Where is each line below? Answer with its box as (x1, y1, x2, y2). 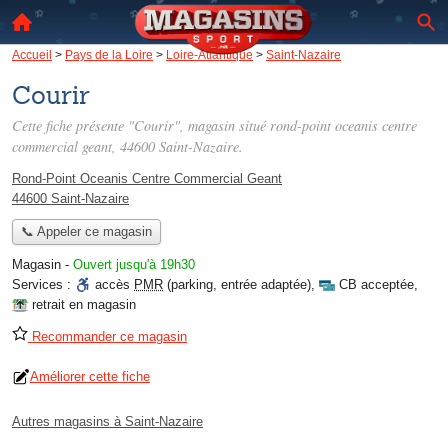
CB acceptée (339, 277, 414, 293)
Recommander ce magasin (28, 329, 187, 345)
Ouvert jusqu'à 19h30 (73, 257, 195, 273)
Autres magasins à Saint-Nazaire (12, 414, 203, 430)
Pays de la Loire (65, 48, 153, 61)
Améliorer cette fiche (30, 369, 150, 385)
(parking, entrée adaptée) (163, 277, 311, 293)
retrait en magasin (32, 297, 136, 313)
